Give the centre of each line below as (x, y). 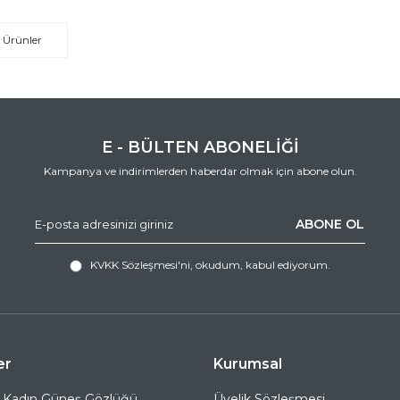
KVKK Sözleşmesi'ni (140, 265)
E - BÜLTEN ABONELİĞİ (200, 147)
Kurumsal (248, 364)
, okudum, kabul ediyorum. (260, 265)
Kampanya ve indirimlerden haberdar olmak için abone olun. (200, 171)
